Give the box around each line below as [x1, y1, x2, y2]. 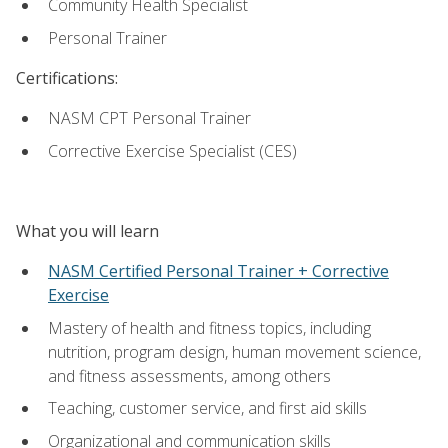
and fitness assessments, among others [48, 364, 331, 387]
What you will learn [16, 219, 159, 242]
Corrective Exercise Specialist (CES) [48, 139, 297, 162]
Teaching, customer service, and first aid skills [48, 397, 367, 420]
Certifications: [16, 66, 118, 89]
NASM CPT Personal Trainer [48, 107, 251, 130]
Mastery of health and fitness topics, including [48, 316, 371, 339]
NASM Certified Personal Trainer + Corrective [48, 260, 389, 283]
